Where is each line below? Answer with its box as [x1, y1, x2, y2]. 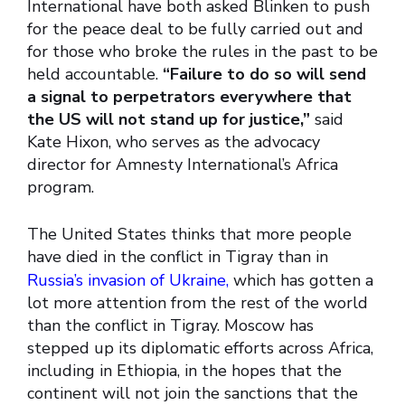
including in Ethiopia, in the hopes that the [27, 360, 342, 382]
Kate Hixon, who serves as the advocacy [27, 131, 320, 154]
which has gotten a [233, 269, 373, 292]
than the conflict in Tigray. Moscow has [27, 315, 314, 337]
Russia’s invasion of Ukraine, [27, 269, 233, 292]
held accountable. [27, 63, 163, 86]
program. [27, 176, 94, 199]
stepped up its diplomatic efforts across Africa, [27, 337, 373, 360]
